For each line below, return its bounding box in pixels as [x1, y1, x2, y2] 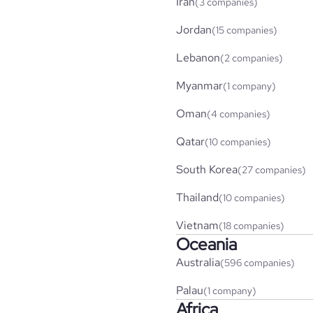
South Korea [176, 161, 238, 177]
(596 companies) [220, 256, 295, 269]
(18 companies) [219, 219, 284, 232]
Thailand [176, 189, 219, 205]
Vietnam [176, 217, 219, 233]
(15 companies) [212, 23, 277, 36]
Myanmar [176, 78, 223, 93]
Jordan [176, 22, 212, 37]
